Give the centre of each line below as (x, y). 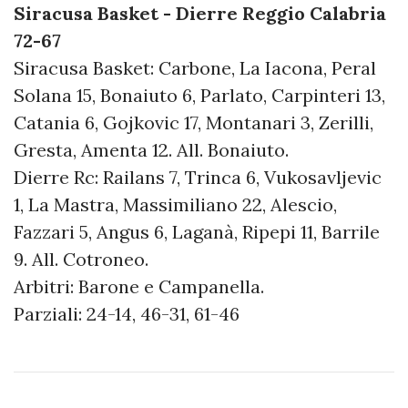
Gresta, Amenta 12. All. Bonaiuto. (151, 150)
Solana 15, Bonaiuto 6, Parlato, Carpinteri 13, (199, 96)
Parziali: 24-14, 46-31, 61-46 (127, 314)
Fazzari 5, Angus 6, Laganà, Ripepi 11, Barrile (197, 232)
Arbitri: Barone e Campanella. (139, 287)
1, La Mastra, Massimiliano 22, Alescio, (175, 205)
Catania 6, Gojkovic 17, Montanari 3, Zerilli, (194, 123)
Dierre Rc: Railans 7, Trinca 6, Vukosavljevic (198, 178)
